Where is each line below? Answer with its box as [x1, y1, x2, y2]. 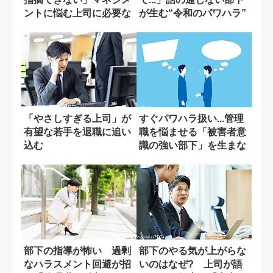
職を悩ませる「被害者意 [139, 126, 246, 137]
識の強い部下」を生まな [139, 140, 246, 151]
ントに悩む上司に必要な [24, 7, 131, 18]
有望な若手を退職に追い [24, 126, 131, 137]
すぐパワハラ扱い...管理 [139, 113, 244, 124]
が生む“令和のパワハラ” [139, 7, 246, 18]
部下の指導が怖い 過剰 [24, 245, 131, 256]
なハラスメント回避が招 [24, 258, 131, 269]
